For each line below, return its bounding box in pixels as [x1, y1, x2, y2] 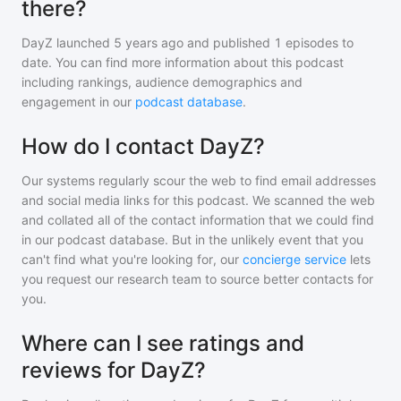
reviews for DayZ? [21, 357, 206, 383]
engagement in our [21, 94, 135, 109]
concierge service [243, 252, 346, 267]
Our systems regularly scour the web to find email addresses [21, 173, 376, 188]
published [209, 35, 270, 50]
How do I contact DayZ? [21, 133, 265, 159]
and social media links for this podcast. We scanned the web [21, 192, 375, 208]
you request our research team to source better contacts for [21, 271, 373, 286]
